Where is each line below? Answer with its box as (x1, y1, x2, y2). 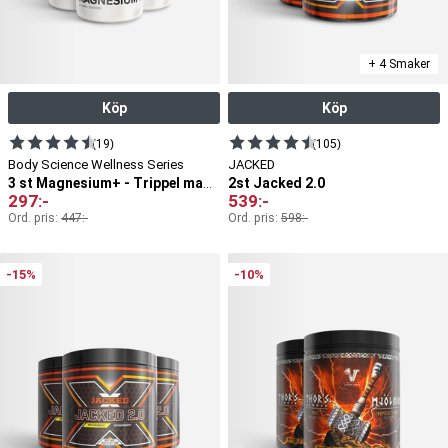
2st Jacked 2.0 (228, 175, 325, 192)
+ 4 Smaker (368, 57, 430, 72)
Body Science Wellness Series (8, 157, 184, 173)
